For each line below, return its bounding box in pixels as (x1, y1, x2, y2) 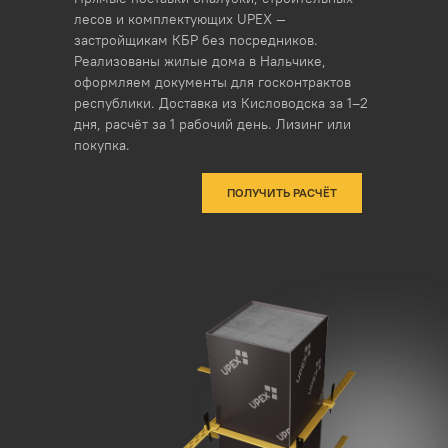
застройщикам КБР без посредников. (74, 31, 318, 49)
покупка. (74, 136, 130, 154)
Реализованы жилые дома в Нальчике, (74, 52, 326, 70)
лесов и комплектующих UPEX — (74, 10, 286, 28)
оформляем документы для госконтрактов (74, 73, 351, 91)
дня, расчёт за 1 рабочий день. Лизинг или (74, 115, 351, 133)
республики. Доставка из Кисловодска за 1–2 (74, 94, 368, 112)
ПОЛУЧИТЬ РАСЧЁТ (227, 185, 337, 200)
